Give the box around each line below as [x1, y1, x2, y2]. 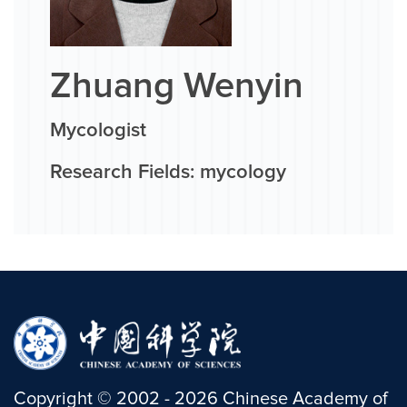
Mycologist [50, 121, 146, 142]
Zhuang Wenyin [50, 68, 303, 105]
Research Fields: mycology [50, 163, 286, 184]
